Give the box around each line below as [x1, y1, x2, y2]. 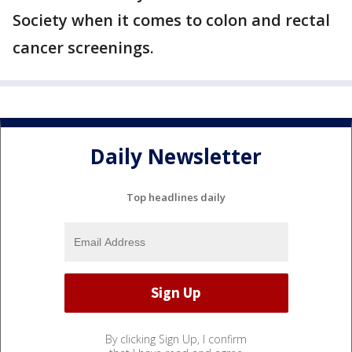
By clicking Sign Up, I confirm [105, 331, 247, 346]
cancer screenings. [13, 37, 154, 58]
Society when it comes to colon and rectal [13, 9, 330, 31]
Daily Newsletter [90, 142, 262, 171]
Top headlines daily [126, 189, 225, 204]
